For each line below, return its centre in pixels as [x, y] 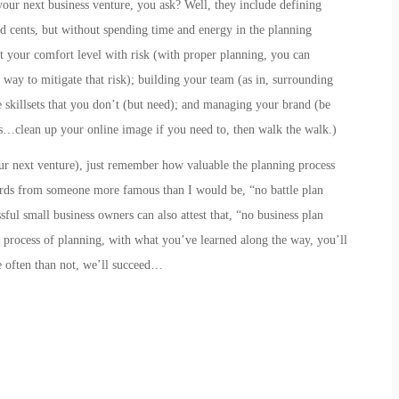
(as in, [253, 79]
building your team [186, 79]
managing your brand [256, 104]
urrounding [305, 79]
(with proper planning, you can [229, 54]
